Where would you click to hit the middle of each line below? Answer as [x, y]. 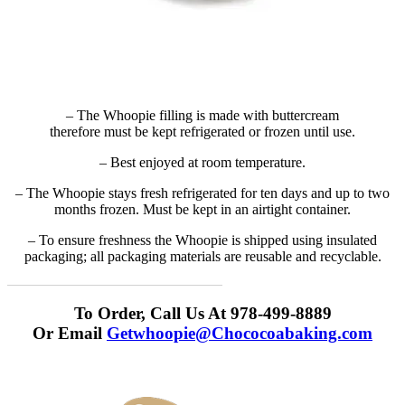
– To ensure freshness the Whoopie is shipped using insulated [202, 240]
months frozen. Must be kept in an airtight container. [202, 209]
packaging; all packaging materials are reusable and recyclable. [202, 256]
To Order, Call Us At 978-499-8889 [202, 313]
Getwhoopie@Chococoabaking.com [240, 333]
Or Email [70, 333]
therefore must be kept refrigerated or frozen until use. [202, 131]
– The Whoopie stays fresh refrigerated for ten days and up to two [202, 193]
